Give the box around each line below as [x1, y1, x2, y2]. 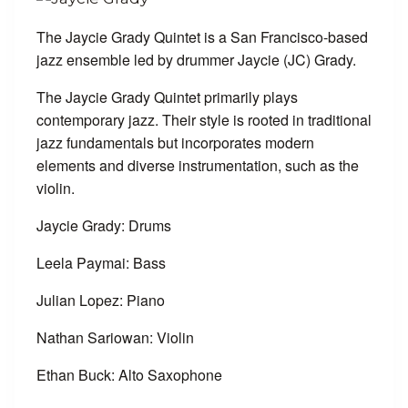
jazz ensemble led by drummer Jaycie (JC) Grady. [36, 49, 356, 70]
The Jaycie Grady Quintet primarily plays [36, 87, 298, 107]
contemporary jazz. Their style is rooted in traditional [36, 109, 372, 130]
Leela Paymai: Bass [36, 252, 166, 273]
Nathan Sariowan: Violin [36, 327, 194, 348]
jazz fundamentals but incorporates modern [36, 132, 314, 153]
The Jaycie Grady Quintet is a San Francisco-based [36, 26, 368, 47]
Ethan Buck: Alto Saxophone [36, 364, 222, 385]
